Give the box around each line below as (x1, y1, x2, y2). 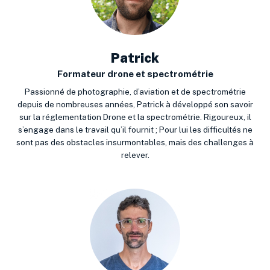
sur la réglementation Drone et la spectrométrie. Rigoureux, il (19, 112, 251, 122)
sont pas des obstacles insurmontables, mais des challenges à (16, 137, 254, 148)
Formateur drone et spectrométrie (57, 69, 213, 80)
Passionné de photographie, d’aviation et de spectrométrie (24, 87, 246, 97)
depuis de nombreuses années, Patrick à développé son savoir (17, 99, 253, 110)
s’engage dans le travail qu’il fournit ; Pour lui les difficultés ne (17, 125, 253, 135)
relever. (121, 150, 149, 160)
